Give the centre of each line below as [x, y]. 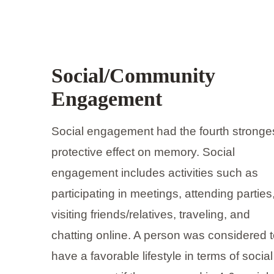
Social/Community [134, 76]
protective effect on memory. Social [143, 152]
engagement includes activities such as [155, 173]
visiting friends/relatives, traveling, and [151, 215]
